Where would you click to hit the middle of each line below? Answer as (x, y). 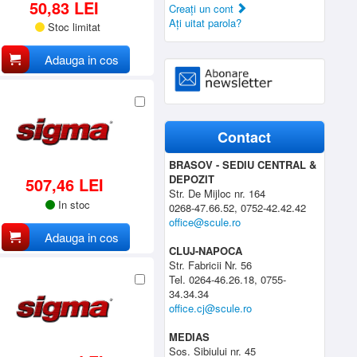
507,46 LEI (64, 184)
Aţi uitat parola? (206, 23)
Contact (245, 137)
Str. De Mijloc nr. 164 (218, 194)
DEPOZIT (192, 179)
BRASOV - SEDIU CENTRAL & (243, 165)
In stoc (75, 204)
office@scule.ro (205, 222)
